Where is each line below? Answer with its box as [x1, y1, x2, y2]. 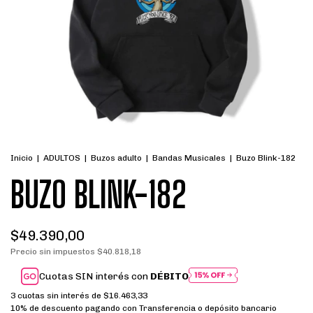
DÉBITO [150, 270, 189, 283]
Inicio [10, 153, 33, 163]
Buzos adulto [91, 153, 142, 163]
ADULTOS [43, 153, 80, 163]
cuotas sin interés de [17, 291, 103, 301]
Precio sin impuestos [10, 247, 97, 256]
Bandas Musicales [152, 153, 226, 163]
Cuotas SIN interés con [39, 270, 151, 283]
